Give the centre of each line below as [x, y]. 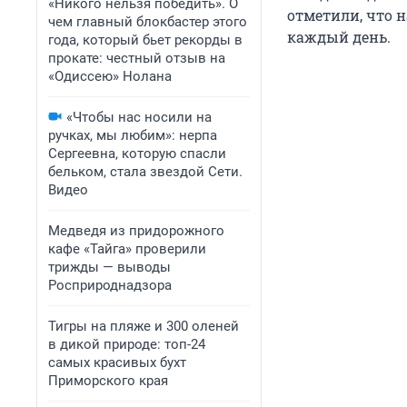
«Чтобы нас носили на [139, 117]
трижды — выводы [109, 267]
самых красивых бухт [117, 362]
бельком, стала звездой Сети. [145, 172]
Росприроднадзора [110, 285]
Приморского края [108, 381]
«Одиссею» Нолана [110, 76]
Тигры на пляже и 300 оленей [144, 326]
